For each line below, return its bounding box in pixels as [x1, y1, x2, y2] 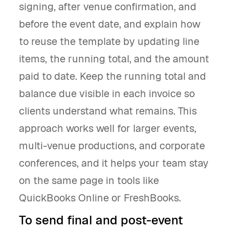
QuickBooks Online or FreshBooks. [19, 191, 181, 204]
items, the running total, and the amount [19, 52, 209, 65]
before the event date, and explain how [19, 17, 200, 31]
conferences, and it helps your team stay [19, 156, 209, 170]
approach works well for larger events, [19, 122, 196, 135]
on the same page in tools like [19, 174, 159, 187]
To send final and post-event [19, 212, 183, 228]
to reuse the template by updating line [19, 35, 199, 48]
